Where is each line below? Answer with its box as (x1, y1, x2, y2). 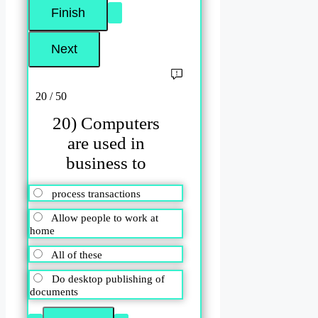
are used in (67, 133, 145, 153)
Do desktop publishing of (52, 273, 165, 285)
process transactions (52, 187, 141, 199)
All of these (51, 248, 102, 261)
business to (65, 153, 146, 173)
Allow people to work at (51, 212, 158, 224)
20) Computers (52, 114, 160, 133)
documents (30, 285, 78, 297)
